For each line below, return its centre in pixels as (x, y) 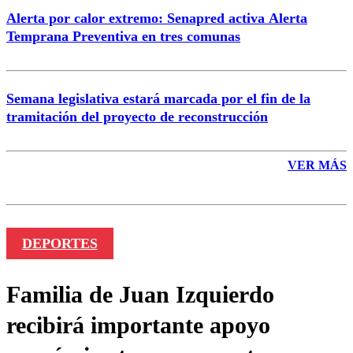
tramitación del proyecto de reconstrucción (137, 117)
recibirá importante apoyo (138, 325)
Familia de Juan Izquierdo (140, 295)
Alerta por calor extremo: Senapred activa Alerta (157, 19)
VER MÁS (317, 165)
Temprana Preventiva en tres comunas (123, 37)
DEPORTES (59, 244)
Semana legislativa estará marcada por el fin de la (158, 99)
